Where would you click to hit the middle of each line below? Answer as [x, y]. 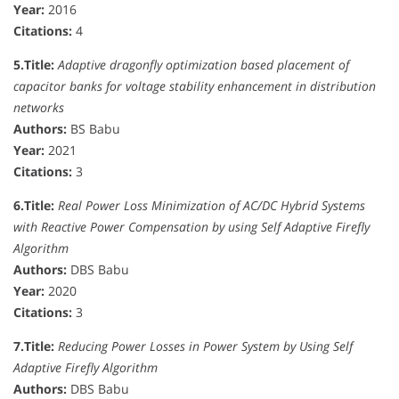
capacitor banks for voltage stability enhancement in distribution [195, 85]
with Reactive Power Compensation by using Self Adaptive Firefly [191, 226]
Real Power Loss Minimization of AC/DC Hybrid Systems [212, 205]
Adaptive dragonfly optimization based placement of [204, 64]
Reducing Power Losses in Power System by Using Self [205, 346]
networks [39, 107]
